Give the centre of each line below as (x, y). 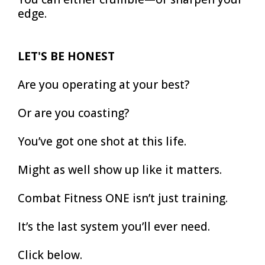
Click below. (50, 255)
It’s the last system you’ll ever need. (114, 227)
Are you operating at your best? (104, 85)
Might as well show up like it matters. (120, 170)
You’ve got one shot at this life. (102, 141)
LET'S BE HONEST (66, 56)
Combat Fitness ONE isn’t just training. (123, 198)
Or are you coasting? (73, 113)
